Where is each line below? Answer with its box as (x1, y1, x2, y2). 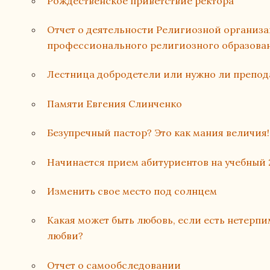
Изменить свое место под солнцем (47, 185, 218, 198)
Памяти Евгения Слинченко (47, 97, 183, 110)
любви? (47, 230, 84, 242)
